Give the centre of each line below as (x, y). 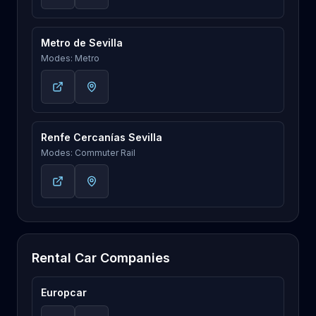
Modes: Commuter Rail (88, 153)
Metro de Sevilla (82, 43)
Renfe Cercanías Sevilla (102, 137)
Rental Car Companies (101, 258)
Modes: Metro (70, 58)
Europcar (64, 292)
